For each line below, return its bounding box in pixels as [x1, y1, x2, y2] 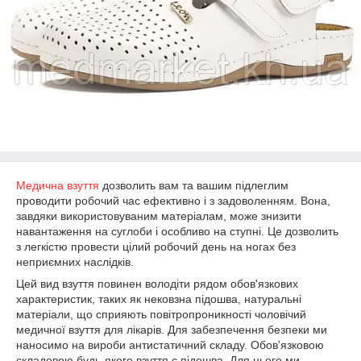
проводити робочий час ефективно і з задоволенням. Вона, [16, 194, 330, 207]
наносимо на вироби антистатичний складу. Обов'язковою [16, 338, 324, 351]
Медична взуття [16, 179, 99, 192]
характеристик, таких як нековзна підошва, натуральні [16, 293, 301, 305]
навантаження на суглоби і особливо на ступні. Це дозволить [16, 225, 338, 238]
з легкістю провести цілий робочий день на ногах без [16, 240, 296, 253]
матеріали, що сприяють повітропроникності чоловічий [16, 308, 306, 321]
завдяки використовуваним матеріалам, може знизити [16, 210, 301, 222]
